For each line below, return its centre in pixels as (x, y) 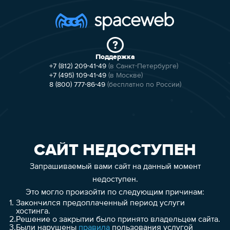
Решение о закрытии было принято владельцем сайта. (118, 219)
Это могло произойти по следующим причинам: (115, 192)
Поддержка (115, 57)
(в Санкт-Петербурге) (143, 66)
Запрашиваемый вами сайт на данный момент (115, 167)
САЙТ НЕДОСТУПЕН (115, 150)
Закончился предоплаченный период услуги (100, 203)
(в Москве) (125, 75)
